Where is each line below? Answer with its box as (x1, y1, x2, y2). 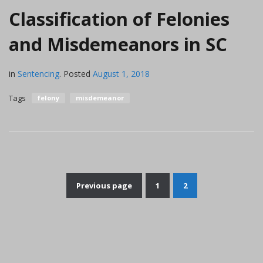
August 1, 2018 (93, 68, 150, 79)
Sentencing (18, 68, 59, 79)
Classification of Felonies (9, 6, 230, 31)
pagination (130, 211, 228, 237)
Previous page (76, 180, 132, 191)
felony (38, 93, 59, 102)
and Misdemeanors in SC (9, 31, 227, 56)
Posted (63, 68, 90, 79)
